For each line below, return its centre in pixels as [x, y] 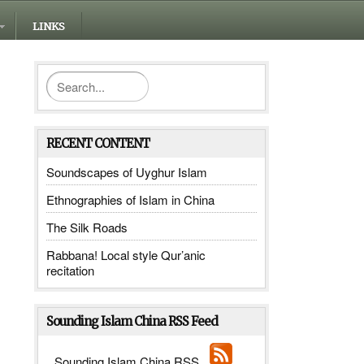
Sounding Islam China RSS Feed [132, 322]
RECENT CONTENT [98, 144]
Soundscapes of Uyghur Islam [127, 172]
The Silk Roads [87, 227]
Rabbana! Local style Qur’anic [126, 255]
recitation [71, 271]
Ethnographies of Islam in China [131, 200]
